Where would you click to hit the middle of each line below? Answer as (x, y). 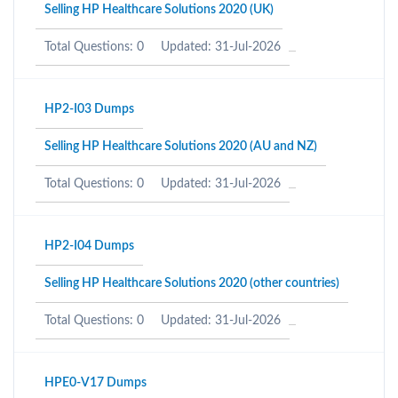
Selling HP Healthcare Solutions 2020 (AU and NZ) (181, 147)
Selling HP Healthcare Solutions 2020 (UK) (159, 10)
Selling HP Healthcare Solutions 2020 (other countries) (192, 283)
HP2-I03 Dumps (89, 109)
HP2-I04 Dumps (89, 246)
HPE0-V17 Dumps (96, 383)
